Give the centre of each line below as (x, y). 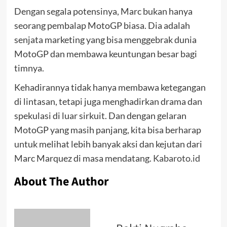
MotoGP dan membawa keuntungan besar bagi (105, 54)
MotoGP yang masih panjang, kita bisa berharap (107, 130)
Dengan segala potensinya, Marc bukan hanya (103, 11)
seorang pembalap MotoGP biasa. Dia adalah (102, 25)
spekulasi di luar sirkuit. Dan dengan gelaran (100, 116)
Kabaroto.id (176, 158)
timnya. (29, 68)
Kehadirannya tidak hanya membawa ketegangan (110, 87)
